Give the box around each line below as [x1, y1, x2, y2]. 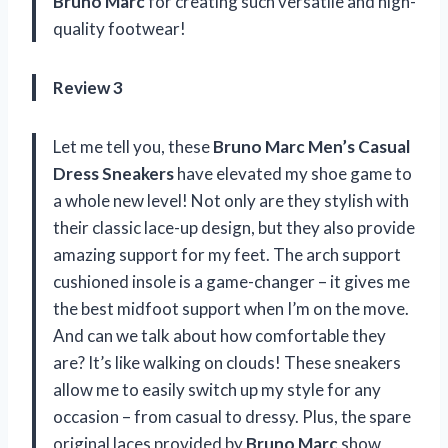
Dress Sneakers [53, 163, 174, 185]
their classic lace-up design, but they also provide [53, 217, 415, 239]
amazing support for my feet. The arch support [53, 244, 401, 266]
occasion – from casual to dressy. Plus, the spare [53, 406, 411, 428]
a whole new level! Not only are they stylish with [53, 190, 409, 212]
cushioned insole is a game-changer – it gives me [53, 271, 410, 293]
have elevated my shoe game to [174, 163, 412, 185]
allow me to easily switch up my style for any [53, 379, 381, 401]
